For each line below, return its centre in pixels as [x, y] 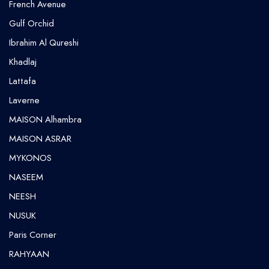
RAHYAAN [29, 254]
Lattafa [23, 81]
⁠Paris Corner [33, 235]
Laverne [24, 101]
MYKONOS [30, 158]
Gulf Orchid [32, 24]
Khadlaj [23, 62]
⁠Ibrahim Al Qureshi [44, 43]
